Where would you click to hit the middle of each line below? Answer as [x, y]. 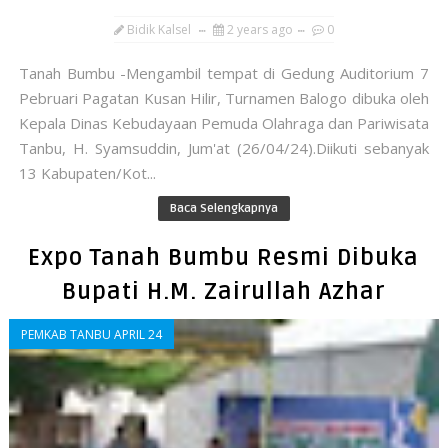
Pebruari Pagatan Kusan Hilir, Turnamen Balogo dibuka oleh [224, 98]
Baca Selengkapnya [223, 209]
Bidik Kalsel [158, 30]
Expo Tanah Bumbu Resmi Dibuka [224, 258]
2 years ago [259, 30]
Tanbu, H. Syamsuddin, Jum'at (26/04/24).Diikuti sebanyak [224, 148]
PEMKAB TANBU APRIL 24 [91, 335]
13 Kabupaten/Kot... [87, 173]
